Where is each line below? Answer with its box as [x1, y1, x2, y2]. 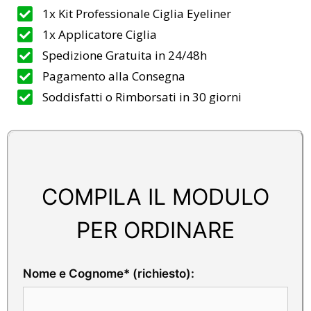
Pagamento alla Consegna [42, 67, 186, 84]
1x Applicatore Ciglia [42, 26, 158, 42]
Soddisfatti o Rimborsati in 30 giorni [42, 88, 242, 105]
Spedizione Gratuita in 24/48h [42, 47, 208, 63]
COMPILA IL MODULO [42, 183, 269, 211]
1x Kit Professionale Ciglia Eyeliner [42, 5, 232, 22]
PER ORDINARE [76, 217, 235, 244]
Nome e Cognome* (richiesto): [23, 266, 194, 280]
